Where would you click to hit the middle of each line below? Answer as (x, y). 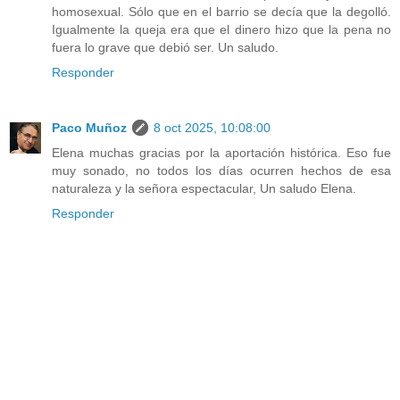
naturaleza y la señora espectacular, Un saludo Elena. (204, 189)
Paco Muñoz (89, 128)
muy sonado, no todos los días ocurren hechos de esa (221, 171)
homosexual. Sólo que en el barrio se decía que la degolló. (221, 12)
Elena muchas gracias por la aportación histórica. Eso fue (221, 153)
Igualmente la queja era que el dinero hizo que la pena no (221, 30)
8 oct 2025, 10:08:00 (212, 128)
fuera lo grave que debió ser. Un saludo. (165, 48)
